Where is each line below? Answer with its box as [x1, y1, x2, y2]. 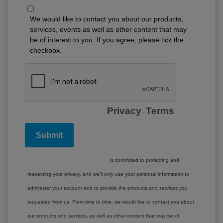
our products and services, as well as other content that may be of [27, 213, 179, 219]
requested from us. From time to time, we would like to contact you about [27, 199, 194, 205]
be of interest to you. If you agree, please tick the [30, 36, 184, 44]
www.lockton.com [27, 153, 109, 164]
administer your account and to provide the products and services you [27, 185, 188, 191]
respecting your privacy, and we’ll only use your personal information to [27, 171, 189, 177]
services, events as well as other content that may [30, 25, 187, 33]
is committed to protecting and [109, 157, 179, 163]
